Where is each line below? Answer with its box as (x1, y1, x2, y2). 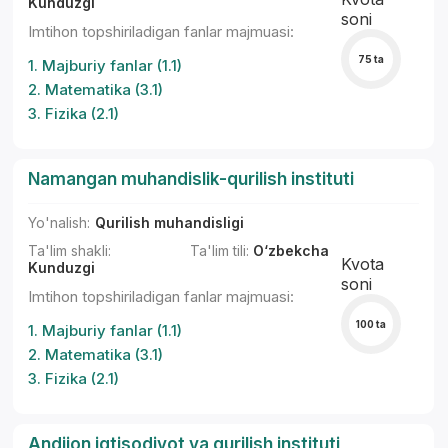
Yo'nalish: (28, 214, 91, 231)
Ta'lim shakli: (28, 242, 112, 259)
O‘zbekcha (248, 242, 329, 259)
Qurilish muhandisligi (95, 214, 245, 231)
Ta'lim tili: (189, 242, 249, 259)
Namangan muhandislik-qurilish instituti (28, 169, 355, 189)
